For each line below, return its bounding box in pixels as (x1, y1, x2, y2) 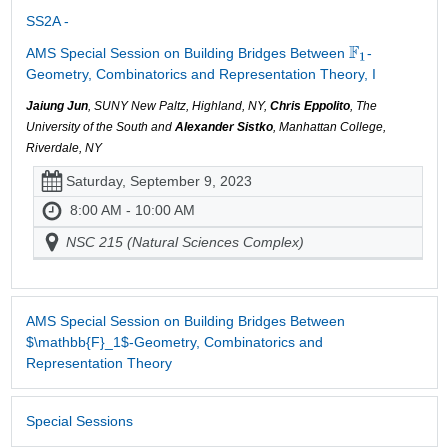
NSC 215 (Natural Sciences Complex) (66, 234, 304, 251)
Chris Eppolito (269, 98, 350, 113)
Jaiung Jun (25, 98, 88, 113)
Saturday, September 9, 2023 (66, 173, 252, 190)
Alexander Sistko (174, 119, 273, 134)
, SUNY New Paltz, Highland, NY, (87, 98, 270, 113)
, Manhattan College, (272, 119, 386, 134)
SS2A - (25, 12, 69, 29)
